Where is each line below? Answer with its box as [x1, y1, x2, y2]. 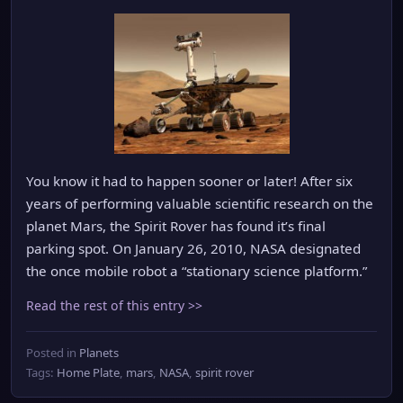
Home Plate [57, 364, 120, 381]
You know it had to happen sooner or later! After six [26, 172, 353, 190]
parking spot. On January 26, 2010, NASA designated [26, 239, 361, 257]
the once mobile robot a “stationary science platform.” [26, 262, 367, 280]
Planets [79, 345, 119, 361]
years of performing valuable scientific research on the [26, 194, 373, 212]
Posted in [26, 345, 79, 361]
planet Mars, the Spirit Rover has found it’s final [26, 217, 326, 235]
